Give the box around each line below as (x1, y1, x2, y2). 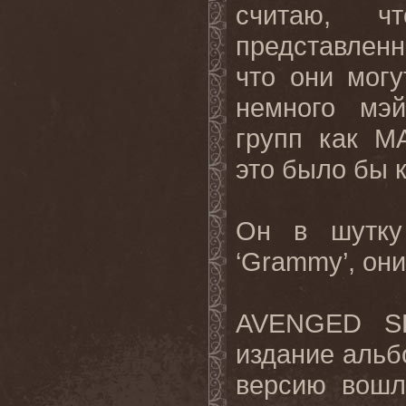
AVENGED (236, 308, 362, 338)
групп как (236, 123, 374, 153)
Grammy (241, 246, 343, 276)
